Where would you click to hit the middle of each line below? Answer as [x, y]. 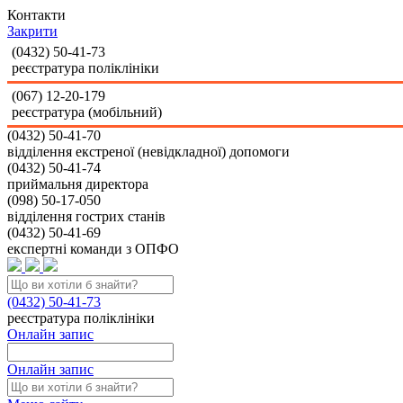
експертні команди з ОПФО [93, 249]
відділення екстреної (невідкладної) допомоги [148, 152]
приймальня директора [78, 184]
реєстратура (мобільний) [87, 112]
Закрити [32, 31]
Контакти [36, 15]
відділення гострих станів [86, 216]
